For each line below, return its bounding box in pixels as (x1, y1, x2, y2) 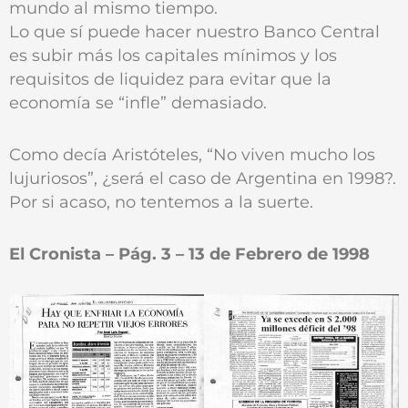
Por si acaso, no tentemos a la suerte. (9, 191, 313, 211)
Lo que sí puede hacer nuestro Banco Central (9, 22, 380, 42)
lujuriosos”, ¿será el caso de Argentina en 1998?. (9, 168, 396, 188)
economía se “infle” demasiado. (9, 93, 267, 113)
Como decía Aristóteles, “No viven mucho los (9, 144, 375, 164)
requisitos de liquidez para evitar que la (9, 69, 331, 89)
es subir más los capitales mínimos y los (9, 46, 337, 66)
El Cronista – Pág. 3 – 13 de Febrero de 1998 (9, 243, 370, 263)
